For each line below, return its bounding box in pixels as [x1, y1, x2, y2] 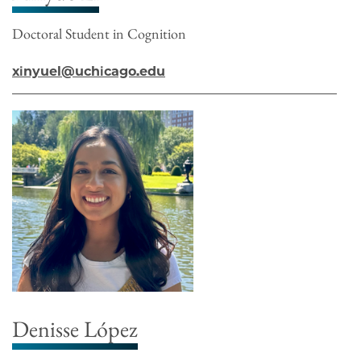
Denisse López [12, 313, 138, 343]
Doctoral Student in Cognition [12, 23, 186, 43]
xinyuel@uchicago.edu [12, 63, 165, 79]
